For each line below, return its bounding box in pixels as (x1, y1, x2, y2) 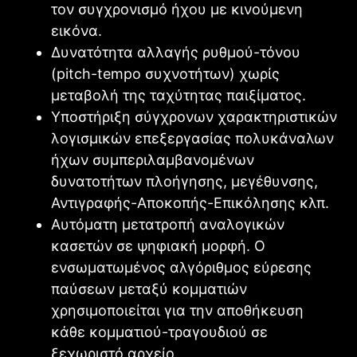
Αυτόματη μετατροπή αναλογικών (51, 215, 284, 233)
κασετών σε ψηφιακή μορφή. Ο (51, 237, 265, 254)
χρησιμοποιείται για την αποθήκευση (51, 301, 304, 319)
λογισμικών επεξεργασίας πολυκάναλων (51, 129, 334, 147)
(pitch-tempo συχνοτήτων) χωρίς (51, 65, 280, 82)
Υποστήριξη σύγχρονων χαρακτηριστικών (51, 108, 337, 125)
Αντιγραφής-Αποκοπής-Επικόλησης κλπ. (51, 194, 329, 211)
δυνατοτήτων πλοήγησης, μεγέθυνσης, (51, 172, 318, 190)
